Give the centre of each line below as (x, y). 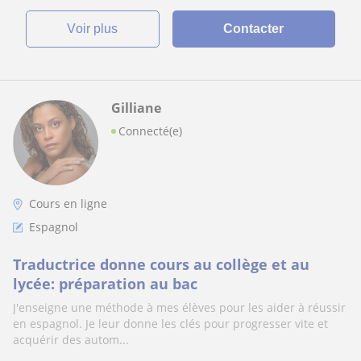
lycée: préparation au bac (105, 284)
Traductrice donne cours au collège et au (161, 264)
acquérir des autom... (71, 340)
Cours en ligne (68, 203)
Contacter (254, 29)
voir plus (97, 29)
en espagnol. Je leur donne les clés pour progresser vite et (170, 324)
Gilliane (136, 108)
